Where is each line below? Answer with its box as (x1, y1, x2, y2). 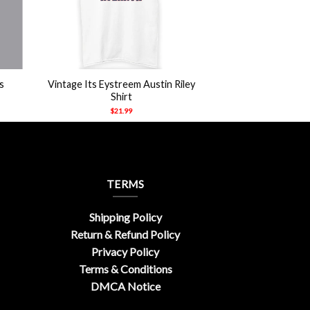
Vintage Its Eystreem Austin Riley (47, 77, 195, 90)
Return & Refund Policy (71, 228, 180, 241)
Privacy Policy (91, 245, 159, 259)
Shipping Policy (89, 210, 162, 224)
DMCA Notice (90, 280, 161, 293)
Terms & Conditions (78, 262, 172, 276)
